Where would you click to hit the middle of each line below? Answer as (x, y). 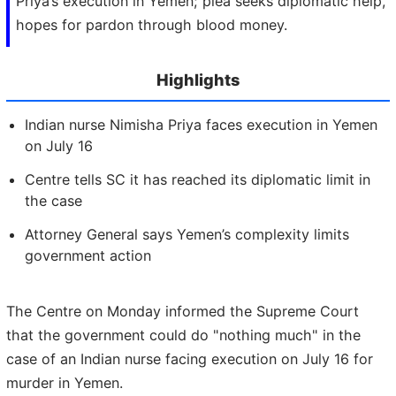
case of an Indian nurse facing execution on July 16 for (190, 359)
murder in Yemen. (65, 383)
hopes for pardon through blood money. (152, 25)
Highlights (198, 80)
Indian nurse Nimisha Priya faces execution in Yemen (201, 124)
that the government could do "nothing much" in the (183, 335)
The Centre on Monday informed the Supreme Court (183, 312)
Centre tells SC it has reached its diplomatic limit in (198, 179)
